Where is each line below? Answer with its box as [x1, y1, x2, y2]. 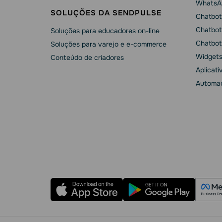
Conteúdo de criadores [51, 53, 124, 62]
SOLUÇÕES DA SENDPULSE [51, 8, 162, 18]
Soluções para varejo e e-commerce [51, 40, 166, 49]
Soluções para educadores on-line [51, 26, 160, 35]
